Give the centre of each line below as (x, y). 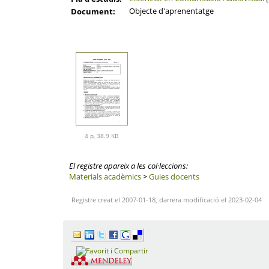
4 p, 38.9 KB (102, 136)
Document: (93, 12)
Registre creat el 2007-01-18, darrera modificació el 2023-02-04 (165, 200)
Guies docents (174, 176)
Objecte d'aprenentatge (171, 11)
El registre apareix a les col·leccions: (128, 165)
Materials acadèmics (105, 176)
